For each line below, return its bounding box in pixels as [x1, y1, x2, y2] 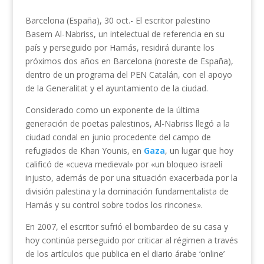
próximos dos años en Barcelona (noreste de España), [25, 55, 233, 67]
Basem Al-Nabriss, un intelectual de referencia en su [25, 28, 225, 40]
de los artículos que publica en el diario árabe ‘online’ [25, 248, 225, 260]
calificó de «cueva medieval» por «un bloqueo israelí [25, 159, 222, 170]
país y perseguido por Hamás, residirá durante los [25, 42, 214, 54]
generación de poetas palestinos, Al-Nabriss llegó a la [25, 118, 230, 130]
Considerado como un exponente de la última [25, 104, 200, 116]
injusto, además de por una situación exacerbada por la [25, 172, 237, 184]
